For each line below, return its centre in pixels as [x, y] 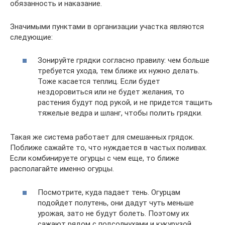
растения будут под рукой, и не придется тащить [125, 103]
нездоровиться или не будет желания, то [111, 92]
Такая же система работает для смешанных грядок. [102, 137]
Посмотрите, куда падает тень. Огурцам [109, 192]
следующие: [31, 37]
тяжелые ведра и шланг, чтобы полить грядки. [120, 113]
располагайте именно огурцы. [62, 169]
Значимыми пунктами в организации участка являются [107, 26]
